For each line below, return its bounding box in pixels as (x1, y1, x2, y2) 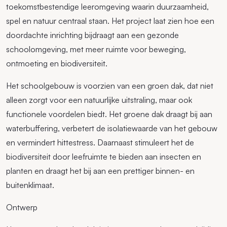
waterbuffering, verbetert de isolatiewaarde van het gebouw (6, 123, 217, 134)
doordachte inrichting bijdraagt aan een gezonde (6, 30, 179, 41)
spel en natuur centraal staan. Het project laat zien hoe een (6, 16, 214, 26)
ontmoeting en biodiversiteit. (6, 58, 107, 69)
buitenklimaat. (6, 180, 54, 191)
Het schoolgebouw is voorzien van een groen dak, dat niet (6, 81, 213, 91)
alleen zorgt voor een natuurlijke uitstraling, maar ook (6, 95, 192, 105)
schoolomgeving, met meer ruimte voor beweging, (6, 44, 186, 55)
